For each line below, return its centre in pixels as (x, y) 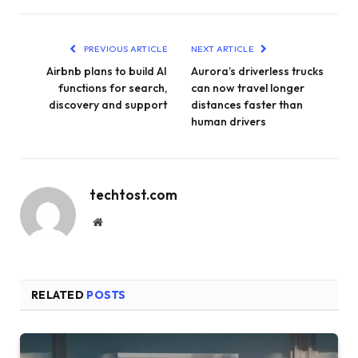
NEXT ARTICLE (223, 48)
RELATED (59, 294)
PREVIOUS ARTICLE (124, 48)
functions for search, (113, 88)
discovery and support (108, 104)
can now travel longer (248, 88)
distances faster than (247, 104)
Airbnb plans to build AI (107, 71)
